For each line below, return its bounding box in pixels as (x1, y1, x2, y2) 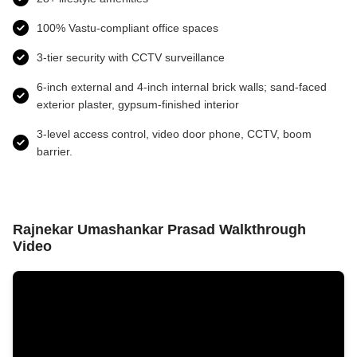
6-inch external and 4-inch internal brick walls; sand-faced (37, 80, 327, 93)
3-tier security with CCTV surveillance (37, 50, 225, 64)
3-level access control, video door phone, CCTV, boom (37, 127, 312, 140)
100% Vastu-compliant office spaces (37, 21, 218, 34)
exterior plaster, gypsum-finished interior (37, 97, 239, 111)
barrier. (37, 144, 73, 158)
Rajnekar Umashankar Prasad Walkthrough (13, 221, 306, 237)
